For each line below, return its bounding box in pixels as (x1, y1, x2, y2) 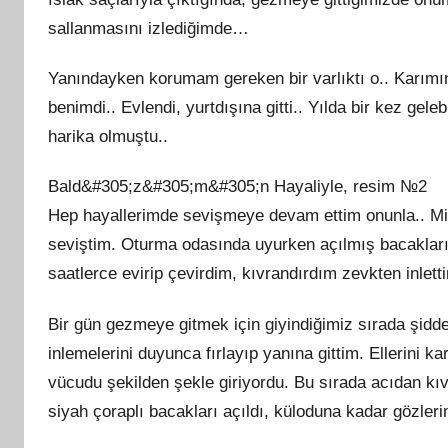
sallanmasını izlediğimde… (48, 18, 249, 38)
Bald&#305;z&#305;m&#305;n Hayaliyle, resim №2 (48, 177, 427, 197)
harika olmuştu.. (48, 127, 168, 146)
